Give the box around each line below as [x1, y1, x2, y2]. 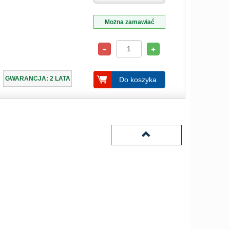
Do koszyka [119, 75, 157, 84]
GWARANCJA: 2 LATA [5, 75, 70, 82]
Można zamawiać [104, 18, 155, 26]
